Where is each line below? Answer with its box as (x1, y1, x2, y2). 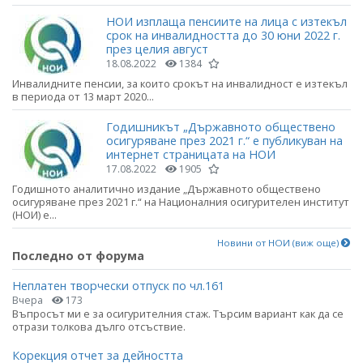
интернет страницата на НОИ (106, 146, 275, 162)
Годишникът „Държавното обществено (106, 118, 335, 135)
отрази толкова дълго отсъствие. (12, 318, 186, 334)
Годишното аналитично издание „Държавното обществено (12, 181, 321, 196)
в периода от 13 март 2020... (12, 89, 154, 105)
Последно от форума (12, 247, 144, 263)
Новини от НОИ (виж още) (217, 236, 341, 249)
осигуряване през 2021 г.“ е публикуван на (106, 132, 343, 148)
